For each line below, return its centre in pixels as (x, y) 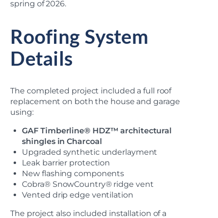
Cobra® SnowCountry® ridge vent (88, 184)
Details (42, 58)
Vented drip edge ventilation (78, 195)
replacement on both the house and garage (95, 101)
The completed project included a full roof (91, 91)
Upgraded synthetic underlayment (90, 152)
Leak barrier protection (66, 163)
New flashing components (73, 173)
